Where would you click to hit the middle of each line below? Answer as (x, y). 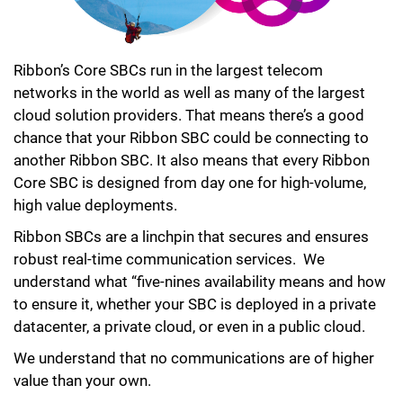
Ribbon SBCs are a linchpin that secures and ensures (191, 236)
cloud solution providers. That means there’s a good (189, 115)
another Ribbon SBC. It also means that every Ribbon (192, 160)
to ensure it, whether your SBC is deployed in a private (195, 304)
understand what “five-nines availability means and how (200, 281)
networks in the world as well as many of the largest (189, 92)
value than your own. (86, 380)
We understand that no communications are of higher (194, 358)
